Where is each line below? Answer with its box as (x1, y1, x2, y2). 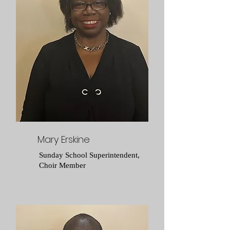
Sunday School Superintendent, (39, 151, 140, 159)
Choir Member (39, 161, 86, 169)
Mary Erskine (37, 133, 90, 146)
